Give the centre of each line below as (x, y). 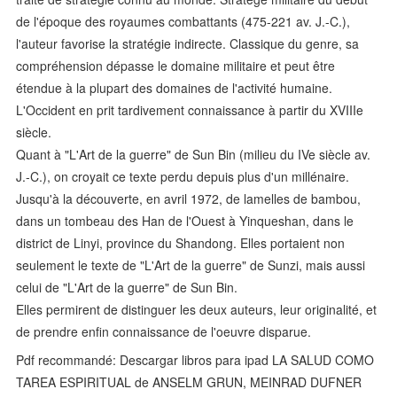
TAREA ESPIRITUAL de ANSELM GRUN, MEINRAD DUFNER (189, 382)
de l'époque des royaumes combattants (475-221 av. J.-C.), (183, 22)
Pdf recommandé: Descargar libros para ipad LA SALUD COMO (195, 360)
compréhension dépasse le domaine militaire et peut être (176, 66)
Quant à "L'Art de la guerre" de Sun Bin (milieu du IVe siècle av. (194, 155)
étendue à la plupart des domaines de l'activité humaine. (175, 88)
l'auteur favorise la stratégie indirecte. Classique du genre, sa (188, 44)
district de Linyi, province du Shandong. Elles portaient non (181, 243)
